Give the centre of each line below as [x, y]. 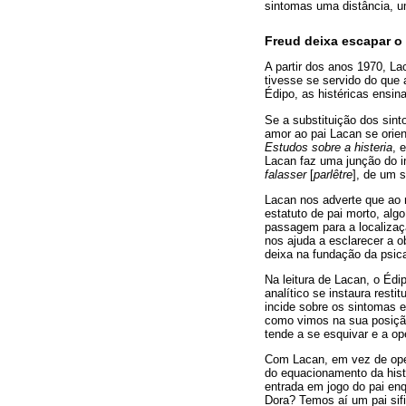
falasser [285, 174]
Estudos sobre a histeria [329, 147]
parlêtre [333, 174]
